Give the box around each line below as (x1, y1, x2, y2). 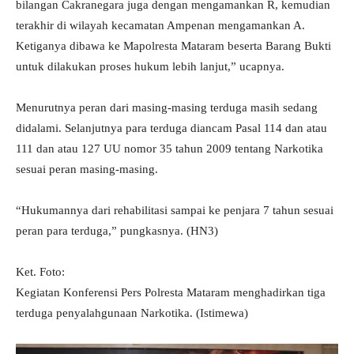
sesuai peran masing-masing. (16, 163, 158, 176)
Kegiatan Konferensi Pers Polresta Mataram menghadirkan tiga (16, 286, 326, 299)
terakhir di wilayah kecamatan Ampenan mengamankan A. (16, 19, 305, 32)
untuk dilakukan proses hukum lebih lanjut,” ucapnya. (16, 60, 284, 73)
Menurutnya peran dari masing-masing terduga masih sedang (16, 101, 318, 115)
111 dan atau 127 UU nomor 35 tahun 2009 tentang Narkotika (16, 142, 323, 156)
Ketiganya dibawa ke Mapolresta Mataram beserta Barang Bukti (16, 40, 331, 53)
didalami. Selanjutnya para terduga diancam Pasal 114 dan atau (16, 122, 327, 135)
